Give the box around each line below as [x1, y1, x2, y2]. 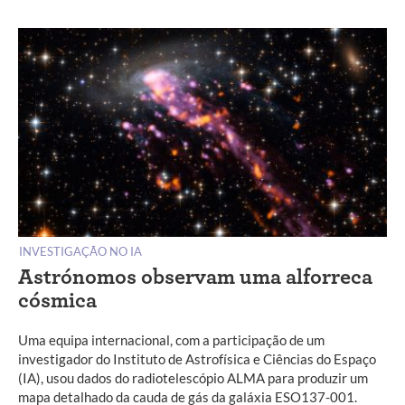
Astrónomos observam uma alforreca [18, 267, 372, 289]
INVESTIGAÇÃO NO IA [19, 244, 143, 259]
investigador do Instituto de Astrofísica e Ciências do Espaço [18, 350, 376, 367]
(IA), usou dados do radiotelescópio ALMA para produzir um [18, 369, 368, 386]
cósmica [18, 290, 97, 313]
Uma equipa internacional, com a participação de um [18, 331, 325, 348]
